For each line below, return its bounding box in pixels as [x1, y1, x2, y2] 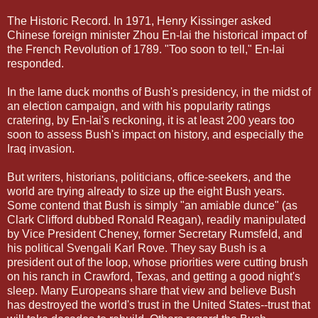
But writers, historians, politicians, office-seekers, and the [7, 170, 291, 183]
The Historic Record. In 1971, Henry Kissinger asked [7, 14, 271, 27]
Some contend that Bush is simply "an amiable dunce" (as [7, 199, 297, 212]
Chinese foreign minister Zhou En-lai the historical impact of [7, 28, 307, 41]
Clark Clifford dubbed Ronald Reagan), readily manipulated [7, 213, 306, 226]
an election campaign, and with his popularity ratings [7, 99, 270, 112]
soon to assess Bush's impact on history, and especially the [7, 128, 304, 141]
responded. [7, 57, 64, 70]
